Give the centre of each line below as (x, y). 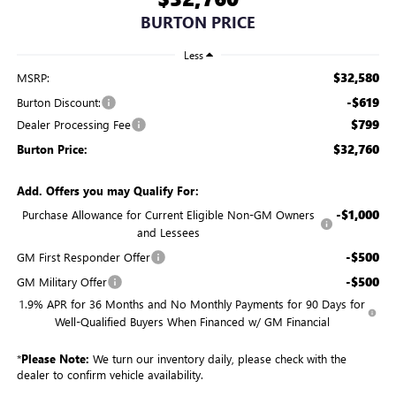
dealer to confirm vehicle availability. (110, 374)
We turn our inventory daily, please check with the (217, 358)
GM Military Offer (61, 282)
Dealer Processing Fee (73, 124)
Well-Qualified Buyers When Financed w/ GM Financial (192, 321)
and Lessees (168, 232)
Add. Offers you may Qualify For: (107, 190)
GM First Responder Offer (83, 257)
